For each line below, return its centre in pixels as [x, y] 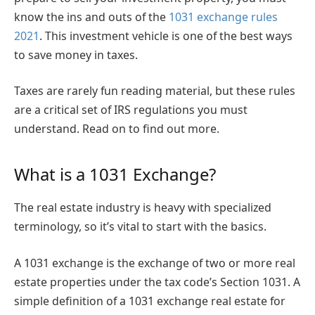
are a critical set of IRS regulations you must [131, 110]
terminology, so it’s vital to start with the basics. [140, 227]
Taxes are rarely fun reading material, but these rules [155, 91]
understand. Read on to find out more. [117, 129]
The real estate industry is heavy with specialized [143, 208]
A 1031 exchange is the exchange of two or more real [155, 263]
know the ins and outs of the [91, 17]
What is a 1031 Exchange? [115, 174]
